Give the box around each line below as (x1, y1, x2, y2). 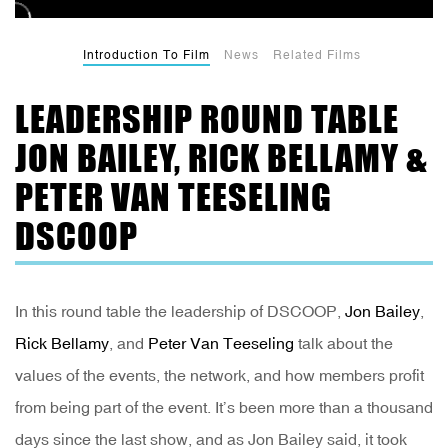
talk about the (294, 334, 393, 353)
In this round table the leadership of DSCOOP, (15, 302, 345, 321)
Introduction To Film (82, 48, 210, 63)
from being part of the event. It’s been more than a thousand (15, 398, 433, 417)
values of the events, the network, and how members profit (15, 366, 424, 385)
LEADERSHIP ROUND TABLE (15, 97, 399, 142)
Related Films (272, 48, 361, 63)
